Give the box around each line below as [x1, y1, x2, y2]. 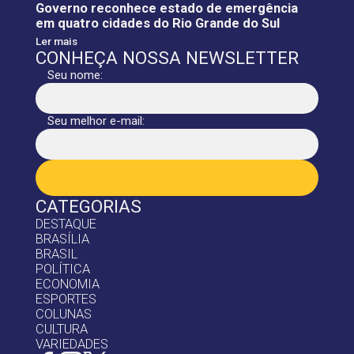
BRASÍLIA [35, 232, 89, 247]
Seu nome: [47, 68, 103, 83]
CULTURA [35, 322, 88, 337]
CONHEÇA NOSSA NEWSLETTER [35, 47, 299, 69]
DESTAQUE [35, 217, 96, 232]
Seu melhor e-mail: [47, 114, 145, 129]
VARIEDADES [35, 337, 108, 352]
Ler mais [35, 35, 77, 48]
